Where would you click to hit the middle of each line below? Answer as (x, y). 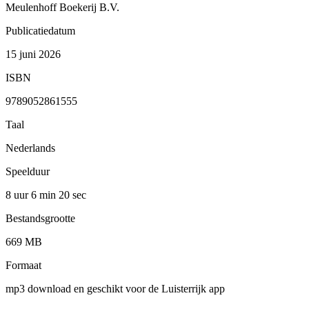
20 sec (72, 195)
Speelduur (28, 171)
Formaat (23, 265)
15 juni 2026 (33, 54)
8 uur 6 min (32, 195)
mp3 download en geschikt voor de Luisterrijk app (115, 288)
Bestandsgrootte (40, 218)
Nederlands (30, 148)
